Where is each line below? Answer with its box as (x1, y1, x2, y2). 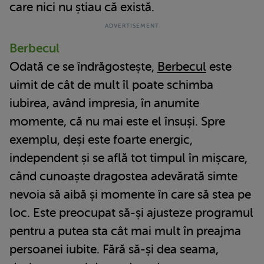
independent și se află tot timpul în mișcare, (9, 150, 247, 165)
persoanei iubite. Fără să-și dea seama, (9, 242, 219, 256)
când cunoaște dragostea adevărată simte (9, 169, 237, 183)
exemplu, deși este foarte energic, (9, 132, 193, 147)
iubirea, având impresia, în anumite (9, 95, 199, 110)
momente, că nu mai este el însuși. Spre (9, 114, 225, 128)
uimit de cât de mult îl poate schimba (9, 77, 213, 92)
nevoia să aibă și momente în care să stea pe (9, 187, 251, 202)
